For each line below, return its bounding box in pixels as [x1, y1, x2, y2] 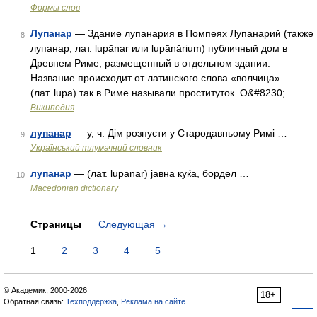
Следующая [98, 219, 155, 230]
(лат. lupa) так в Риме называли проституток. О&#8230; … [30, 87, 298, 98]
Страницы [30, 219, 84, 230]
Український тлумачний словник [30, 143, 162, 153]
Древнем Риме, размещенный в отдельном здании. [30, 57, 270, 69]
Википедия [30, 103, 74, 113]
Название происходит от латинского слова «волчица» [30, 72, 280, 83]
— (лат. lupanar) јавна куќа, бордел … [71, 168, 249, 179]
